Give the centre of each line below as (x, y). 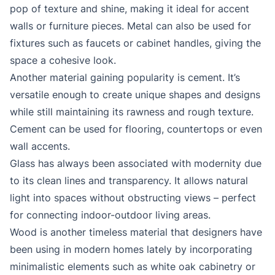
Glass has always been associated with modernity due (136, 164)
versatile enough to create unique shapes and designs (135, 95)
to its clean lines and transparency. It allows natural (129, 181)
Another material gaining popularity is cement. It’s (125, 78)
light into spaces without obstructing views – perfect (133, 198)
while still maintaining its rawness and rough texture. (132, 112)
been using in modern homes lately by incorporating (131, 250)
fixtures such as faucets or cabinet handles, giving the (135, 43)
